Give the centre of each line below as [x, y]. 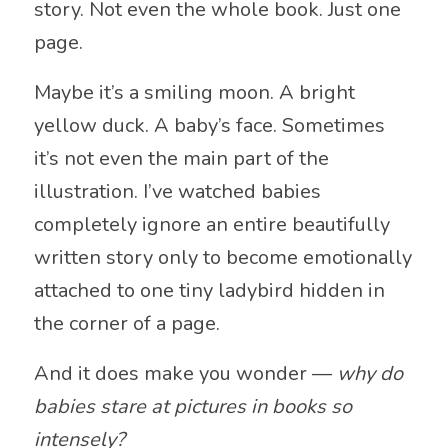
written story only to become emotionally [222, 258]
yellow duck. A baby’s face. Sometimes [209, 126]
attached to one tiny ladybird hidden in [209, 291]
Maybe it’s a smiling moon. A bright [194, 93]
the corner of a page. [126, 324]
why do [369, 374]
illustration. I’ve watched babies [177, 192]
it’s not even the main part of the [181, 159]
